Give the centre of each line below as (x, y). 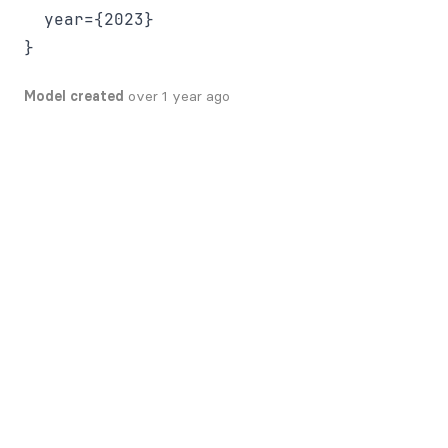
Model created (74, 96)
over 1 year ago (179, 96)
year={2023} (89, 19)
